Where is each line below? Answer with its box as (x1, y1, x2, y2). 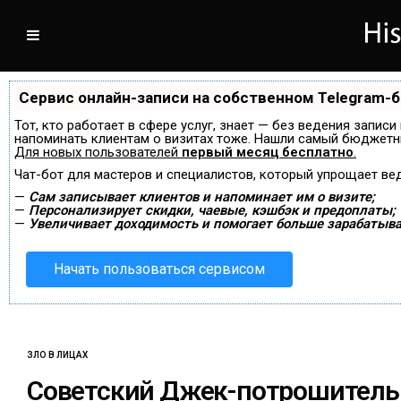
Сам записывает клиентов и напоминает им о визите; (29, 188, 375, 205)
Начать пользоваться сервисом (54, 260, 265, 277)
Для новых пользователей (14, 143, 182, 160)
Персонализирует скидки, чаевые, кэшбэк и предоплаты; (29, 201, 396, 218)
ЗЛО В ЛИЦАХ (27, 349, 88, 360)
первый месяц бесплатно (182, 143, 354, 160)
